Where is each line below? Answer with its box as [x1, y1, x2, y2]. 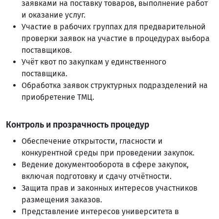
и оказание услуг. [22, 10, 86, 20]
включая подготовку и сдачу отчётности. [22, 172, 172, 181]
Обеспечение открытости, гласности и [22, 136, 163, 146]
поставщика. [22, 69, 67, 78]
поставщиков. [22, 45, 72, 55]
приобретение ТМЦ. [22, 92, 94, 102]
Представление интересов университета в [22, 207, 179, 216]
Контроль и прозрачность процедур [6, 120, 149, 130]
